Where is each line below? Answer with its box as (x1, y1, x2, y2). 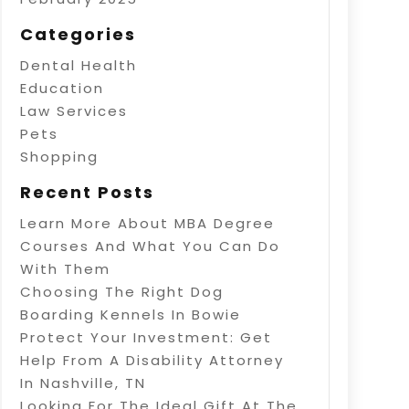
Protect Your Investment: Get (19, 327, 272, 347)
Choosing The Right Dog (19, 281, 224, 301)
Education (19, 78, 104, 98)
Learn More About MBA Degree (19, 213, 275, 233)
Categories (19, 22, 136, 46)
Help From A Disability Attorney (19, 350, 284, 370)
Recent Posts (19, 180, 154, 204)
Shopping (19, 146, 99, 166)
